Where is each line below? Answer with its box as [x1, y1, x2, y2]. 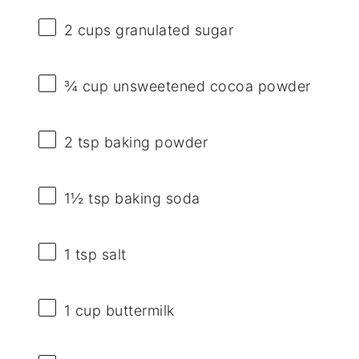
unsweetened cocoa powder [108, 77, 311, 95]
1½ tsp [63, 189, 111, 207]
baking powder [99, 133, 208, 151]
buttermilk [101, 302, 175, 320]
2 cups [63, 21, 111, 38]
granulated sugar [111, 21, 234, 38]
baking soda [110, 189, 200, 207]
